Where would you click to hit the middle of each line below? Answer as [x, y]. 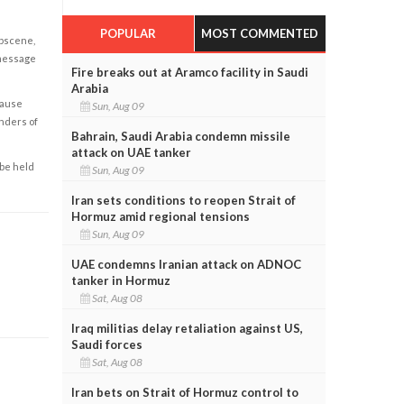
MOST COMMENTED [260, 33]
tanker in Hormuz [120, 280]
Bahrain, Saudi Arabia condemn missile [180, 136]
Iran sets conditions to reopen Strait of [183, 200]
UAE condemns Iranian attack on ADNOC [186, 264]
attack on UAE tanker [131, 152]
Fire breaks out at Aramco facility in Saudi [189, 72]
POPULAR [128, 33]
